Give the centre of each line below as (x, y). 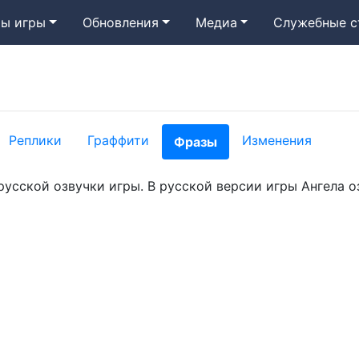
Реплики (35, 140)
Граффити (118, 140)
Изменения (277, 140)
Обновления (121, 22)
